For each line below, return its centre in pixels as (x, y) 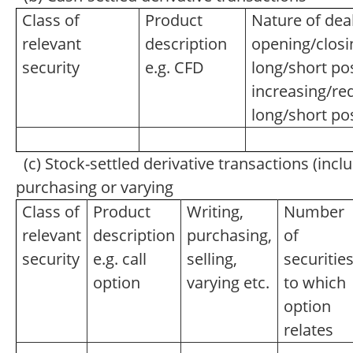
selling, (212, 259)
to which (314, 282)
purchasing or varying (98, 187)
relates (308, 330)
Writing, (215, 212)
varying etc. (228, 282)
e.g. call (119, 259)
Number (314, 212)
